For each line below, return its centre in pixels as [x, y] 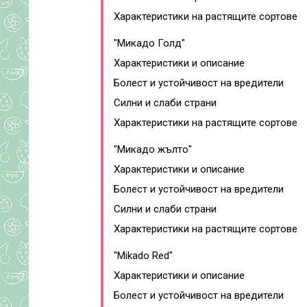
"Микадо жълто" [153, 149]
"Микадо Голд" [149, 43]
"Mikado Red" [143, 256]
